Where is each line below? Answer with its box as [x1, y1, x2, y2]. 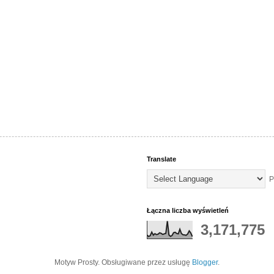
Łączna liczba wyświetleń [147, 207, 229, 215]
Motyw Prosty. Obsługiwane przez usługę [54, 258, 192, 267]
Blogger [192, 258, 218, 267]
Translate [147, 155, 176, 163]
